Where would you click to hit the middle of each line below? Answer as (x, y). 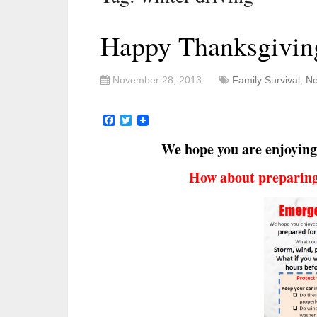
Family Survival (266, 80)
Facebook (140, 120)
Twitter (148, 120)
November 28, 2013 (157, 80)
